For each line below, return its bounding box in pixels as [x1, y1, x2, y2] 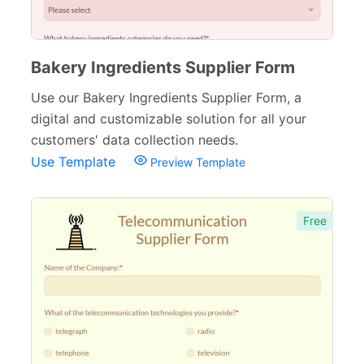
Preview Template [147, 155, 245, 169]
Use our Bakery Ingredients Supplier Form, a [31, 89, 301, 106]
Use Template [31, 154, 119, 170]
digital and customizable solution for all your [31, 110, 306, 127]
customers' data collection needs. [31, 132, 238, 148]
